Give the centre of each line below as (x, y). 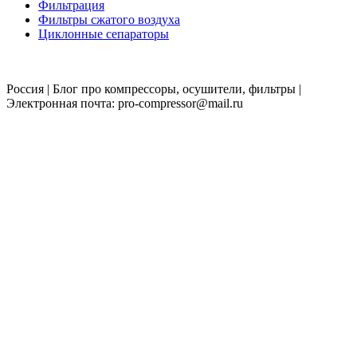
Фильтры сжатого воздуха (109, 20)
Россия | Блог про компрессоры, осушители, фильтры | (154, 89)
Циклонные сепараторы (104, 34)
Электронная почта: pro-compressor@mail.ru (125, 104)
